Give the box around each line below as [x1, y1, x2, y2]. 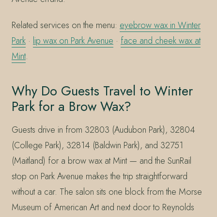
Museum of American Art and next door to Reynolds [12, 201, 194, 214]
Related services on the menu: [12, 18, 120, 31]
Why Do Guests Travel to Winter [12, 81, 193, 100]
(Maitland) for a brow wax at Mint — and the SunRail [12, 154, 191, 167]
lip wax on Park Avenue [33, 34, 113, 47]
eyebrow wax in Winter [120, 18, 201, 31]
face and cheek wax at [121, 34, 201, 47]
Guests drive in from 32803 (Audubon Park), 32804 [12, 123, 195, 136]
